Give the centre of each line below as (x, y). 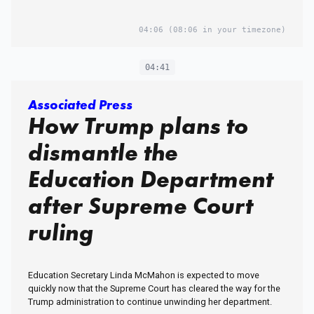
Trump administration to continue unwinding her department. (150, 302)
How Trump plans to (138, 126)
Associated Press (80, 105)
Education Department (151, 179)
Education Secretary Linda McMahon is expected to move (144, 275)
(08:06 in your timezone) (225, 30)
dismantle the (103, 153)
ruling (61, 233)
